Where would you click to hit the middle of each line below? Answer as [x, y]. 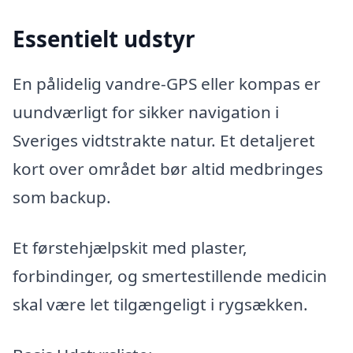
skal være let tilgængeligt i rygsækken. [160, 304]
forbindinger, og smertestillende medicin [170, 275]
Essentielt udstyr [104, 38]
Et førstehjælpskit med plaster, [130, 247]
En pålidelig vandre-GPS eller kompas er [167, 84]
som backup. [62, 197]
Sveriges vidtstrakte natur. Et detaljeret [164, 141]
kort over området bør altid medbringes [168, 169]
